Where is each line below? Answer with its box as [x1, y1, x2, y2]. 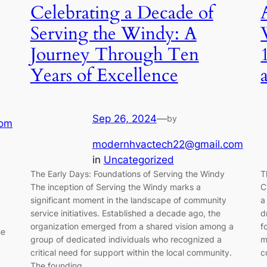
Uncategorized [103, 153, 174, 166]
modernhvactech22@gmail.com [92, 138, 243, 150]
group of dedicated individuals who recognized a [30, 234, 222, 244]
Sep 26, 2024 [92, 113, 157, 125]
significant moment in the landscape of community [30, 194, 226, 205]
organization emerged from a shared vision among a [30, 221, 234, 231]
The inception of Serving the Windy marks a [30, 181, 201, 192]
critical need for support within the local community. [30, 247, 232, 257]
